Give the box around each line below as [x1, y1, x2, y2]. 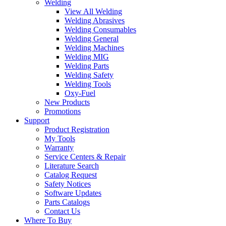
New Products [44, 98, 90, 107]
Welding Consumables [65, 25, 136, 34]
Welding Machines [65, 43, 124, 52]
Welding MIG [65, 52, 109, 62]
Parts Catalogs [44, 198, 90, 207]
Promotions [44, 107, 81, 116]
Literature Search [44, 161, 99, 171]
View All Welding [65, 7, 122, 16]
